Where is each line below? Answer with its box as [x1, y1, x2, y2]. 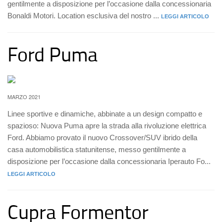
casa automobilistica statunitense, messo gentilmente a [7, 145, 186, 154]
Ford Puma [7, 40, 98, 67]
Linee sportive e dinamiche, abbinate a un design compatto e [7, 110, 202, 118]
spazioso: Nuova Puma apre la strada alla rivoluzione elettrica [7, 121, 206, 130]
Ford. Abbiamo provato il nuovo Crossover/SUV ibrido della [7, 133, 197, 142]
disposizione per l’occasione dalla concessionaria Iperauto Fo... [7, 157, 211, 166]
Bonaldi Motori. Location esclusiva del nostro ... [7, 11, 161, 20]
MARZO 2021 [7, 93, 41, 101]
